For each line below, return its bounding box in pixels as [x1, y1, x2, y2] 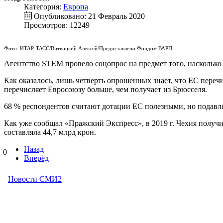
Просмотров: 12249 [24, 21, 90, 30]
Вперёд [24, 154, 49, 163]
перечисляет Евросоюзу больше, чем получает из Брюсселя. [4, 85, 207, 94]
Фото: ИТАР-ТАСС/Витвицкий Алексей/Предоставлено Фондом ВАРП [4, 46, 172, 52]
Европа [63, 2, 88, 11]
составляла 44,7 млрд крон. [4, 128, 96, 137]
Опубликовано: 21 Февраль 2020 [34, 12, 145, 21]
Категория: [24, 2, 63, 11]
